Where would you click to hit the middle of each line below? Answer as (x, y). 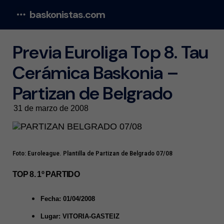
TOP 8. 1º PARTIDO (47, 174)
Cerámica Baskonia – (95, 73)
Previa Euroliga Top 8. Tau (110, 52)
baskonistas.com (67, 14)
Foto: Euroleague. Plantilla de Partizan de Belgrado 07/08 (92, 153)
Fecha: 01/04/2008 (68, 198)
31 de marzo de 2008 (51, 108)
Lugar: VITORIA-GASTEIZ (80, 216)
